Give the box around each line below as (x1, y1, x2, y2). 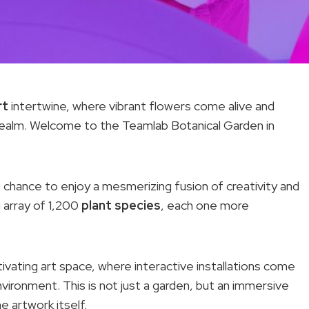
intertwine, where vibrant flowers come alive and (8, 98, 275, 114)
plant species (81, 197, 161, 213)
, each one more (161, 197, 249, 213)
